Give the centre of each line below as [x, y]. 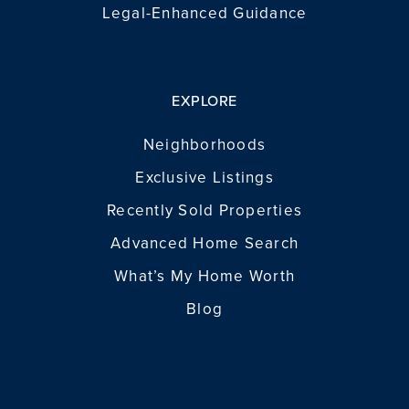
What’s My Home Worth [204, 275]
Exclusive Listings [204, 177]
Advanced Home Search [204, 242]
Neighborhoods [204, 144]
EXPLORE [204, 100]
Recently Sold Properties [204, 210]
